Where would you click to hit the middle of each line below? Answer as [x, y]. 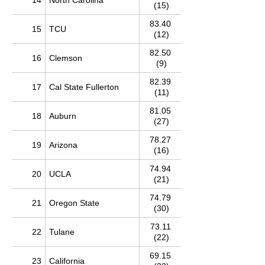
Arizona [63, 145]
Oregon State [74, 203]
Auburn [63, 116]
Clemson [66, 58]
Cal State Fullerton [84, 87]
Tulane [62, 232]
